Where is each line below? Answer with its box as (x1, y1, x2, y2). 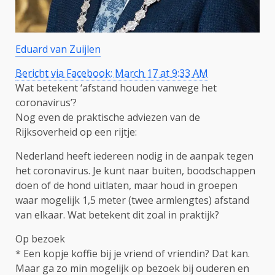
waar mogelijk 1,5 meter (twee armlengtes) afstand (15, 193, 249, 207)
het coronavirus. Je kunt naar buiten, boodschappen (15, 164, 255, 177)
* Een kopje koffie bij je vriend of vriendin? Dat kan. (15, 247, 250, 260)
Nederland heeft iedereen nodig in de (15, 149, 187, 163)
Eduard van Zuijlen (15, 42, 101, 56)
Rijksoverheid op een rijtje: (15, 125, 137, 139)
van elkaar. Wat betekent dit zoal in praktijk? (15, 208, 219, 222)
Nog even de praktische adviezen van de (15, 110, 200, 124)
